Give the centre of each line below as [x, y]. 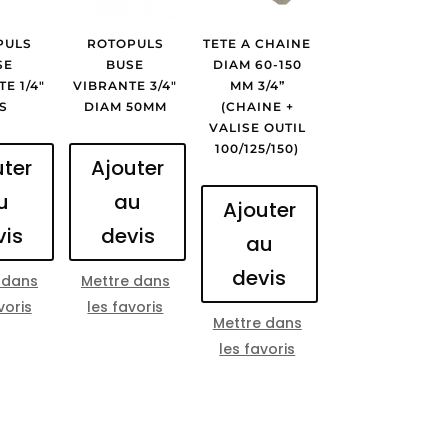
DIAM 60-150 [257, 64]
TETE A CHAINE [257, 43]
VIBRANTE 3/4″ [125, 85]
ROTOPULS [125, 43]
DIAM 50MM [125, 106]
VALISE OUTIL [257, 127]
